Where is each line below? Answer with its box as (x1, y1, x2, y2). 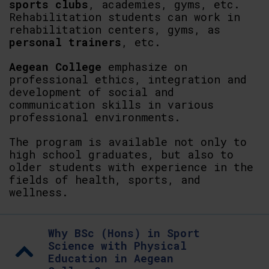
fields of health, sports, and (9, 172, 201, 187)
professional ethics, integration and (9, 72, 247, 86)
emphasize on (101, 59, 187, 74)
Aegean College (9, 59, 101, 74)
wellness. (9, 185, 68, 199)
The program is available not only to (9, 134, 247, 149)
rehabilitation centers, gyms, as (9, 22, 220, 37)
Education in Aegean (48, 251, 174, 265)
